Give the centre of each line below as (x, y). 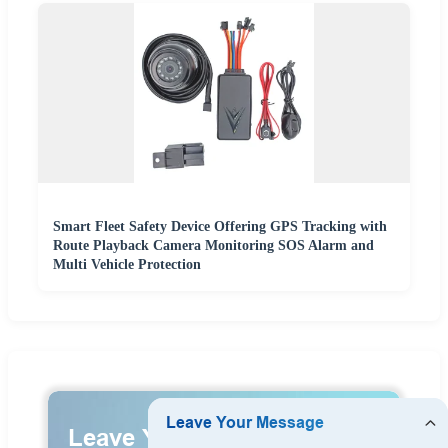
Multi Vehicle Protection (127, 264)
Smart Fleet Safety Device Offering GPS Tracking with (220, 226)
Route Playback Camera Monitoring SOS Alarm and (213, 245)
